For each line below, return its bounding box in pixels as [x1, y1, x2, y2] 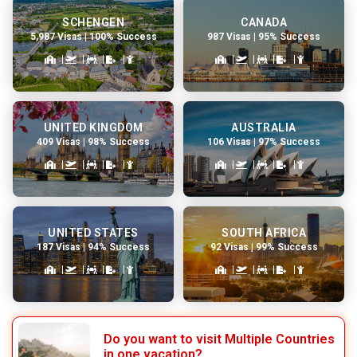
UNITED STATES [48, 226, 139, 239]
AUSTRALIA [231, 120, 296, 134]
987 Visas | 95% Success [207, 30, 320, 42]
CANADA [241, 15, 287, 29]
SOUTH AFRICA [222, 226, 306, 239]
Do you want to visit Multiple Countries [104, 331, 335, 347]
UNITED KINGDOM [43, 120, 143, 134]
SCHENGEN [62, 15, 124, 29]
